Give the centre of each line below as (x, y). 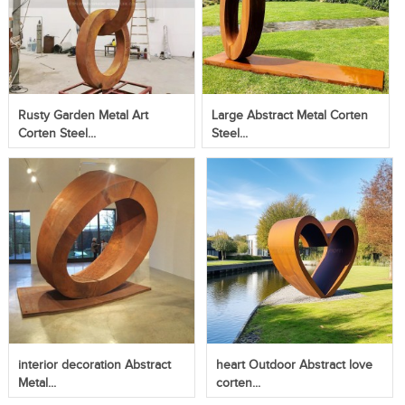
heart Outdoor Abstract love (294, 366)
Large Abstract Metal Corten (290, 116)
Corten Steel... (57, 134)
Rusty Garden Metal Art (83, 116)
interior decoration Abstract (94, 366)
